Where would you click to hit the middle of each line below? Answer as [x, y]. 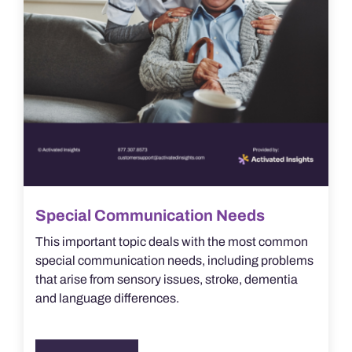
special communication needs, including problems [174, 261]
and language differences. [107, 299]
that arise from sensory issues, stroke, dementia [166, 280]
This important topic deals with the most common [171, 242]
